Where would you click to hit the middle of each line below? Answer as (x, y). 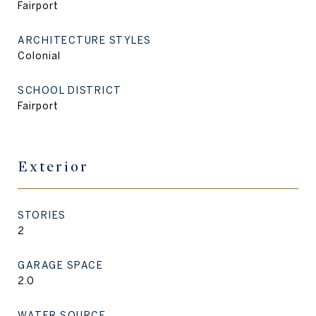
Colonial (39, 56)
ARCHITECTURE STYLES (85, 40)
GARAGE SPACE (60, 265)
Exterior (53, 167)
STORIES (42, 215)
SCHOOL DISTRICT (70, 90)
